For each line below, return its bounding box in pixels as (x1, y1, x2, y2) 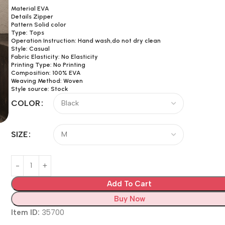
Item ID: (11, 207, 40, 217)
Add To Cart (107, 179, 152, 188)
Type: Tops (11, 29, 45, 36)
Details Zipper (11, 13, 54, 20)
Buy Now (114, 194, 145, 203)
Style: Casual (11, 45, 50, 52)
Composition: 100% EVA (11, 69, 81, 76)
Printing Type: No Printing (11, 61, 86, 68)
